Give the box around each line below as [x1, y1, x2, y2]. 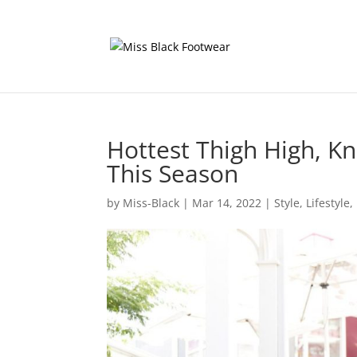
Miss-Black [123, 195, 180, 210]
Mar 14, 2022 [192, 195, 262, 210]
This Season [107, 157, 239, 190]
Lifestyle [306, 195, 351, 210]
